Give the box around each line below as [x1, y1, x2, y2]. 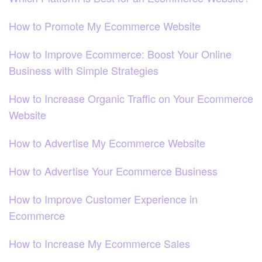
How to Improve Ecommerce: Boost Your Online [9, 46, 232, 61]
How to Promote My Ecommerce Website [9, 18, 201, 33]
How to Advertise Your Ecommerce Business [9, 163, 218, 178]
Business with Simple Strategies [9, 62, 158, 78]
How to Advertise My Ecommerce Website [9, 135, 205, 150]
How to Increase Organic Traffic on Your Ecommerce [9, 90, 253, 106]
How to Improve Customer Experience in [9, 191, 198, 206]
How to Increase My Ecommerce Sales [9, 235, 190, 251]
